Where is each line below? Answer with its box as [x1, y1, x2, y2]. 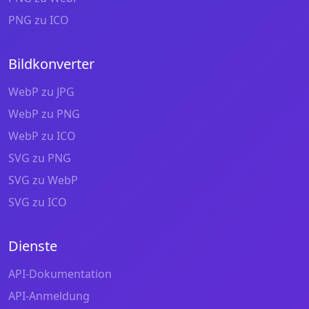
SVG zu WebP [8, 172, 78, 188]
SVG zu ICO [8, 194, 67, 210]
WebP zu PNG [8, 106, 80, 121]
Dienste [8, 236, 57, 255]
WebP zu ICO [8, 128, 76, 143]
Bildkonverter [8, 54, 94, 73]
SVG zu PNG [8, 150, 71, 166]
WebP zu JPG [8, 83, 74, 99]
